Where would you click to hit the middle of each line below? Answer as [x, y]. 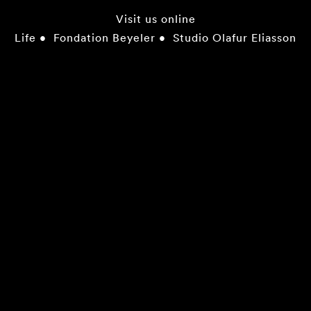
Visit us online [155, 18]
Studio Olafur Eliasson [235, 37]
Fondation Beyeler [104, 37]
